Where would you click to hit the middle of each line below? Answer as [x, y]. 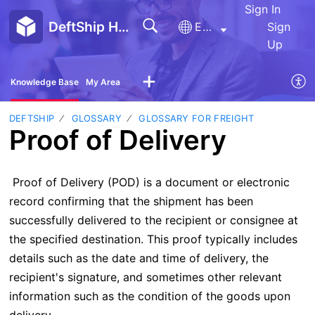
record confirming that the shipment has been [131, 201]
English [207, 26]
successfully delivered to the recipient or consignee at [153, 220]
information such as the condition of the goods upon [149, 296]
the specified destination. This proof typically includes [153, 239]
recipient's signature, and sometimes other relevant [145, 277]
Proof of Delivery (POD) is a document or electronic [149, 182]
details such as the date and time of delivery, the [139, 258]
